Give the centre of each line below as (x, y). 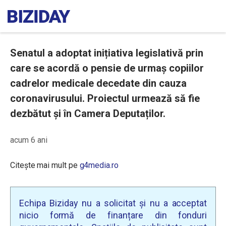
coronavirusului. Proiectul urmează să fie (105, 98)
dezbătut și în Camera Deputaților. (88, 114)
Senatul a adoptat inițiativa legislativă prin (107, 53)
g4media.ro (99, 165)
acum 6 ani (29, 140)
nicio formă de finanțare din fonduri (113, 215)
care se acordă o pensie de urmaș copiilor (107, 68)
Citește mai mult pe (45, 165)
